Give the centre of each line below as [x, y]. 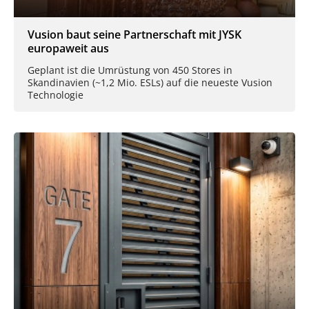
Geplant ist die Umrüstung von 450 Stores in [130, 70]
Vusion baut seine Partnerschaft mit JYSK [134, 34]
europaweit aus [68, 48]
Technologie [56, 94]
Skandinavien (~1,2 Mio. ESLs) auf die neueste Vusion [150, 82]
